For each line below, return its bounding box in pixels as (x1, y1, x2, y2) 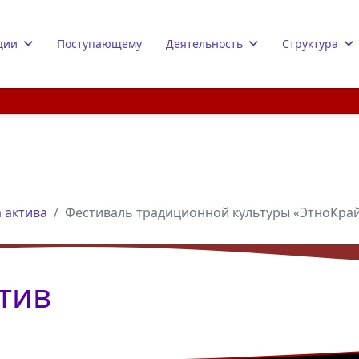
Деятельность (165, 36, 243, 51)
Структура (281, 36, 338, 51)
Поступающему (56, 36, 142, 51)
